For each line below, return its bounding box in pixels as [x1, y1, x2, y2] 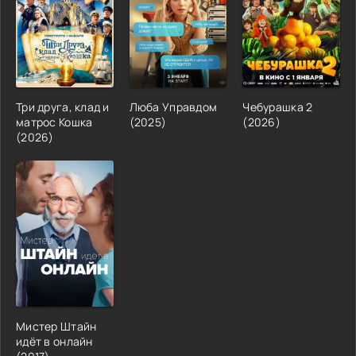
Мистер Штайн [16, 318, 97, 334]
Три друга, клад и [16, 99, 110, 114]
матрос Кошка [16, 114, 93, 130]
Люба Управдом [129, 99, 218, 114]
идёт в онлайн [16, 333, 93, 349]
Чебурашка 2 [242, 99, 313, 114]
